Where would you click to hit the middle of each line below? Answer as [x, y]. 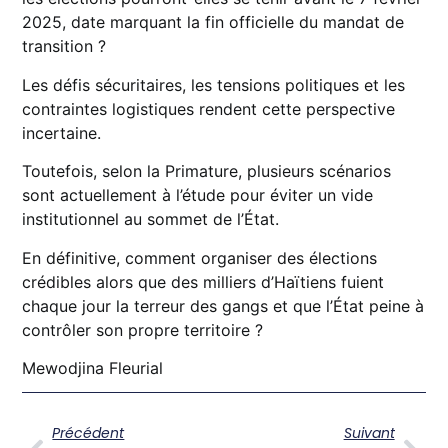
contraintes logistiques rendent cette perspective [209, 108]
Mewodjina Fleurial [93, 367]
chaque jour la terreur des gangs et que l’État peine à [223, 305]
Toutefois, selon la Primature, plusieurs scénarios [207, 171]
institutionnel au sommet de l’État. [151, 219]
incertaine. [62, 132]
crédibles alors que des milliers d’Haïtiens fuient [203, 281]
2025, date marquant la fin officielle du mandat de [213, 22]
